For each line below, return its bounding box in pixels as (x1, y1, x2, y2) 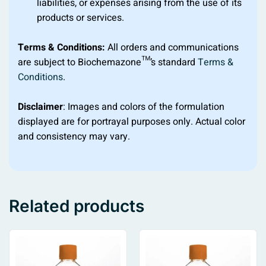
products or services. (37, 11, 124, 26)
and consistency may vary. (18, 129, 130, 144)
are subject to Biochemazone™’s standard (18, 55, 198, 70)
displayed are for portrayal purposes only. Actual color (18, 115, 245, 129)
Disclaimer (18, 100, 63, 115)
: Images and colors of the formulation (63, 100, 224, 115)
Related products (9, 196, 144, 217)
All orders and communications (105, 40, 239, 55)
